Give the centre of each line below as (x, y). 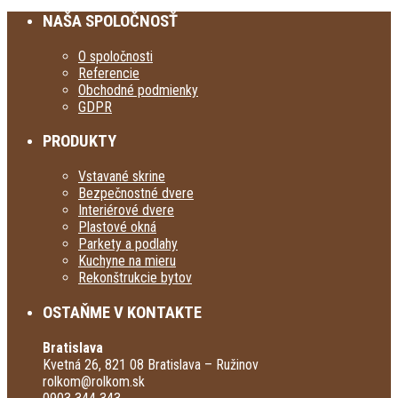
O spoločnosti (115, 56)
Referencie (109, 73)
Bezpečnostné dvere (136, 194)
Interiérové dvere (126, 211)
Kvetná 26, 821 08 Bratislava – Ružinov (151, 364)
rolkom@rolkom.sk (94, 381)
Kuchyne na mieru (127, 261)
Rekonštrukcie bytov (135, 278)
